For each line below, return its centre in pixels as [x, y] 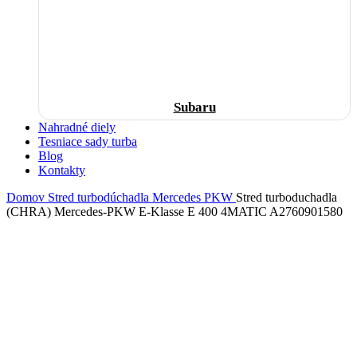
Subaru [194, 107]
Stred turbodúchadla [100, 197]
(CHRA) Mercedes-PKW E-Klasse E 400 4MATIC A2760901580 [175, 212]
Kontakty [62, 170]
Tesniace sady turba [88, 141]
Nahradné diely [77, 127]
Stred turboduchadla [286, 197]
